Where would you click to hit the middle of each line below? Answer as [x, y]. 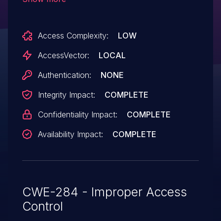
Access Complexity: [73, 35]
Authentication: [64, 75]
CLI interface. [49, 7]
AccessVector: [63, 55]
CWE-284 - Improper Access [104, 192]
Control [42, 206]
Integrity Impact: [66, 94]
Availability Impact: [70, 134]
